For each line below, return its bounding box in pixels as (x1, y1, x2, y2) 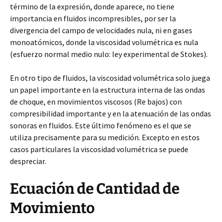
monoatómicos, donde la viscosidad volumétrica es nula (10, 37, 198, 47)
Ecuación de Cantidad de (10, 179, 179, 198)
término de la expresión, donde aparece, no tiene (10, 1, 174, 11)
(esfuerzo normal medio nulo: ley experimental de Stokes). (10, 49, 208, 59)
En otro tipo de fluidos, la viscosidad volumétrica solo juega (10, 72, 210, 83)
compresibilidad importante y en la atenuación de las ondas (10, 108, 211, 118)
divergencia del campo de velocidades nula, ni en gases (10, 25, 192, 35)
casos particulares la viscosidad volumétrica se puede (10, 144, 188, 154)
